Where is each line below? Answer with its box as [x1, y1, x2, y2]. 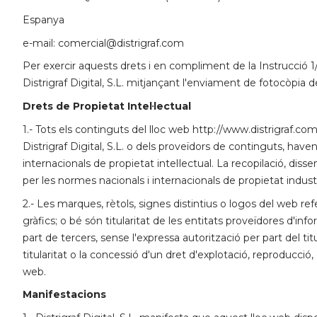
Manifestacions [23, 288, 106, 301]
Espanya [23, 13, 64, 26]
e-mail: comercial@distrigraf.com [23, 36, 184, 50]
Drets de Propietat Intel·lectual [23, 100, 191, 113]
